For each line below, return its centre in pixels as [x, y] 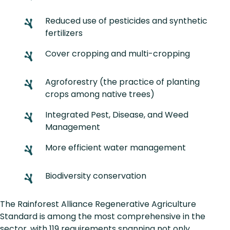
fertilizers [65, 33]
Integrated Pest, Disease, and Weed [117, 115]
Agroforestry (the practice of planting [122, 82]
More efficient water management [117, 148]
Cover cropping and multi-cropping [120, 54]
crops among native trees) [102, 94]
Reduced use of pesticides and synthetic [126, 21]
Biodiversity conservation [98, 176]
